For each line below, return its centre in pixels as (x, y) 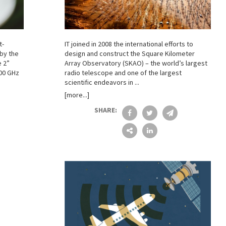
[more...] (77, 95)
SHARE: (105, 110)
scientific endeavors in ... (102, 82)
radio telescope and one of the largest (123, 72)
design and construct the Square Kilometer (129, 53)
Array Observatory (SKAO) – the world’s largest (136, 63)
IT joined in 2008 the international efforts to (129, 44)
